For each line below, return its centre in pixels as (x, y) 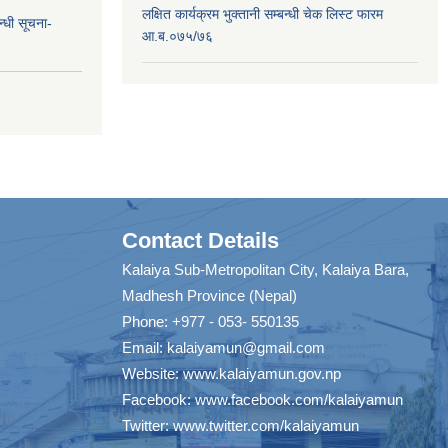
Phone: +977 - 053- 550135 (210, 322)
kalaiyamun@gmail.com (246, 348)
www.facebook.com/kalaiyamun (299, 400)
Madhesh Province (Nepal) (209, 296)
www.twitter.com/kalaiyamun (266, 426)
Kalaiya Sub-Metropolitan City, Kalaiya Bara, (265, 270)
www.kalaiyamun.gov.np (262, 374)
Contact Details (200, 241)
